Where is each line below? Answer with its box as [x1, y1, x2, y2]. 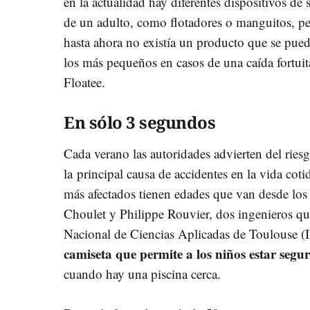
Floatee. [64, 73, 105, 91]
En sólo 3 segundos [64, 110, 215, 134]
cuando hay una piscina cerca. [64, 264, 221, 282]
